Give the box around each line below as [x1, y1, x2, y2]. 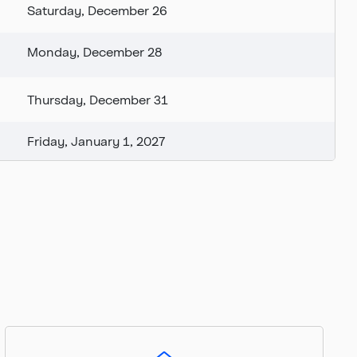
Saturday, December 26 [27, 2, 167, 18]
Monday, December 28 [27, 44, 162, 60]
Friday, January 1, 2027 [27, 133, 165, 149]
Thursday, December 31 [27, 92, 168, 108]
